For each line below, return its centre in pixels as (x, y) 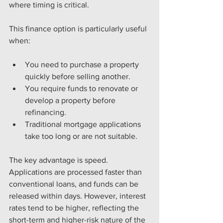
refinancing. (46, 112)
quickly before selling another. (78, 76)
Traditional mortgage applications (84, 124)
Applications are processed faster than (76, 172)
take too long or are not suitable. (81, 136)
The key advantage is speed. (59, 160)
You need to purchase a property (83, 64)
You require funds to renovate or (82, 88)
